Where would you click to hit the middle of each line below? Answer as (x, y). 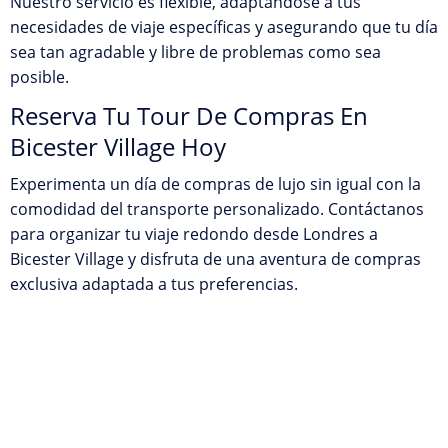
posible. (39, 77)
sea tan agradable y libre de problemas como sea (195, 52)
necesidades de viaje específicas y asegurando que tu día (224, 27)
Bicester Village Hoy (118, 146)
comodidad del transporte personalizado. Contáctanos (217, 209)
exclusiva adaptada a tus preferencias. (154, 284)
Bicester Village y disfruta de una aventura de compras (215, 259)
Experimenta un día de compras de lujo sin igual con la (215, 184)
